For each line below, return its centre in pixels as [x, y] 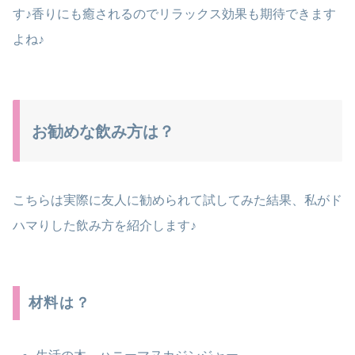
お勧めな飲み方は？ [103, 132]
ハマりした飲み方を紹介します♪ [105, 225]
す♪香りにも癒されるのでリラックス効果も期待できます [174, 14]
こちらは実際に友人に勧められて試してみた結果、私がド [177, 200]
